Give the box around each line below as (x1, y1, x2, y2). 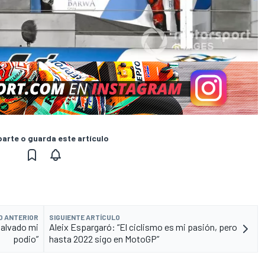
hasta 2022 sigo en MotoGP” (49, 233, 159, 245)
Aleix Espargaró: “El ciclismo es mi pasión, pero (49, 221, 237, 233)
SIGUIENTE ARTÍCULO (49, 213, 120, 222)
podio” (13, 233, 38, 245)
